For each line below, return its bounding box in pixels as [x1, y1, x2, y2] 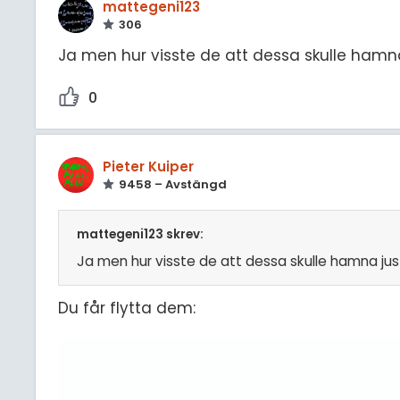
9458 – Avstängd [119, 176, 227, 194]
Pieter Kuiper [103, 157, 194, 177]
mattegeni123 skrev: [77, 226, 204, 244]
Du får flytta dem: [58, 297, 196, 320]
